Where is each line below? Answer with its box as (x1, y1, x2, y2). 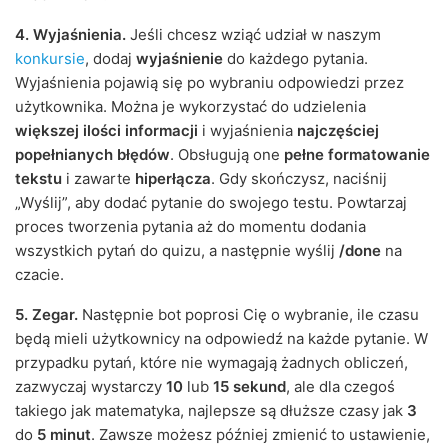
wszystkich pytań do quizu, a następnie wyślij (15, 241, 339, 261)
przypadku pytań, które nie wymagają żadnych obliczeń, (15, 353, 408, 373)
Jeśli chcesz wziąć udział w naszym (126, 25, 381, 45)
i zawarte (62, 169, 135, 189)
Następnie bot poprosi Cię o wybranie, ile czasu (78, 305, 419, 325)
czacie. (15, 265, 64, 285)
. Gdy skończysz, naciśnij (211, 169, 387, 189)
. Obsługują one (170, 145, 284, 165)
